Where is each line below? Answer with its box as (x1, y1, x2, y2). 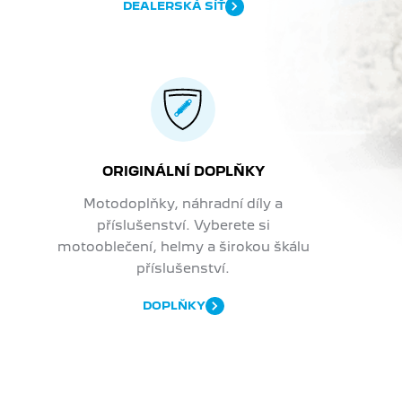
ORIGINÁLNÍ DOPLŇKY (101, 162, 265, 179)
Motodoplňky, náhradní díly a (83, 195, 284, 211)
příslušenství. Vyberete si (96, 216, 270, 232)
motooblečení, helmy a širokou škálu (57, 238, 310, 254)
